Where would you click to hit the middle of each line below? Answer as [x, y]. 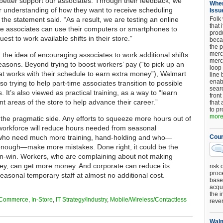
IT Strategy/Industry [81, 200]
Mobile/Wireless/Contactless [148, 200]
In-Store [42, 200]
